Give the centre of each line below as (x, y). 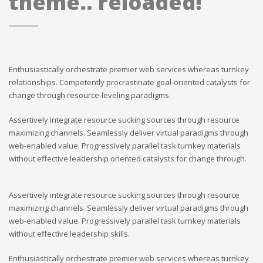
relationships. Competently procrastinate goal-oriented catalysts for (129, 82)
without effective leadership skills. (69, 233)
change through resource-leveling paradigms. (90, 95)
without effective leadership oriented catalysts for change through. (128, 158)
